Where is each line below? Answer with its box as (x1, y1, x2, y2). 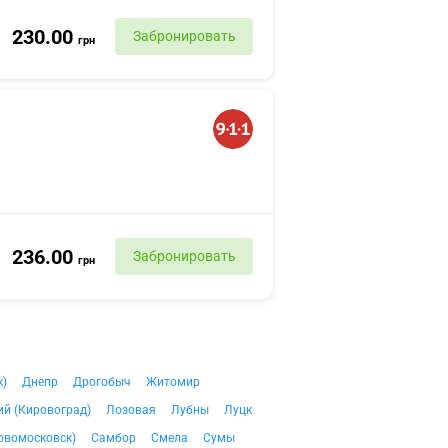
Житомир (146, 375, 200, 389)
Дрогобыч (73, 375, 131, 389)
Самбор (91, 431, 136, 445)
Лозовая (106, 403, 156, 417)
